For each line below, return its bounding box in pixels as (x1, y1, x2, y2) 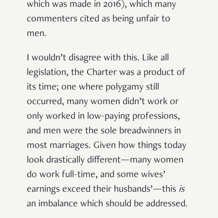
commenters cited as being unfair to (27, 14, 170, 24)
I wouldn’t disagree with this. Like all (27, 53, 169, 63)
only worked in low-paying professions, (27, 111, 180, 122)
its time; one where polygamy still (27, 82, 159, 92)
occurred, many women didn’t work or (27, 97, 179, 107)
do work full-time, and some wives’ (27, 170, 165, 180)
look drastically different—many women (27, 155, 183, 165)
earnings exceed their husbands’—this (27, 184, 179, 195)
